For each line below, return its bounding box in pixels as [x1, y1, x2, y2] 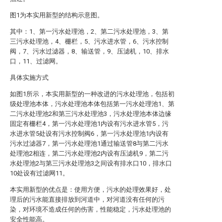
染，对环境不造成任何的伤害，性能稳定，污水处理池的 [10, 206, 171, 213]
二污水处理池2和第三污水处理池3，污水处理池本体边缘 [10, 110, 171, 117]
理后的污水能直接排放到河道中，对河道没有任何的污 [10, 196, 165, 203]
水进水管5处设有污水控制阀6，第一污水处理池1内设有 [10, 130, 168, 137]
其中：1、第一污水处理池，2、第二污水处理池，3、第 [10, 28, 168, 35]
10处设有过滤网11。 [10, 169, 69, 177]
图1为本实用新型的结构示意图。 [10, 11, 104, 19]
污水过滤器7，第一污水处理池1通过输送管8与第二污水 [10, 140, 168, 147]
